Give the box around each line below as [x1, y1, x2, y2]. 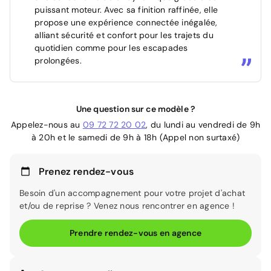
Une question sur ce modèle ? [76, 103, 195, 114]
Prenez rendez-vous [39, 165, 134, 178]
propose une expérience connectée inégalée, [34, 16, 218, 28]
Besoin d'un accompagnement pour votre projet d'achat [19, 187, 245, 198]
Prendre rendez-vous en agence [69, 227, 202, 238]
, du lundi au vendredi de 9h [146, 119, 261, 130]
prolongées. [34, 54, 82, 66]
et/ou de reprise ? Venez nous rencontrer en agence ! [19, 200, 235, 211]
